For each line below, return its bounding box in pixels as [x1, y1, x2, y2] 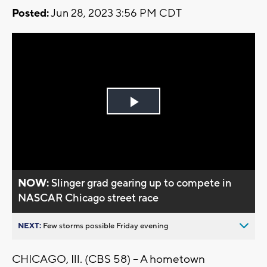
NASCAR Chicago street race [18, 191, 159, 205]
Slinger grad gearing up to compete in [51, 176, 232, 190]
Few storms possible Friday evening [43, 221, 169, 231]
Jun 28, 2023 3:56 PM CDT [49, 7, 182, 21]
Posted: [12, 7, 49, 21]
